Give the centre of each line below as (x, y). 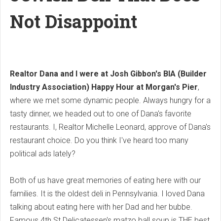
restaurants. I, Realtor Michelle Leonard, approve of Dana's (110, 127)
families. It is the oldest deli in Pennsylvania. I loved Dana (107, 193)
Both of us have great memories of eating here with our (105, 180)
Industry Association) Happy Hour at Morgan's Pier (104, 87)
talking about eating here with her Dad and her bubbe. (101, 207)
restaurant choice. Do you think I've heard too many (99, 140)
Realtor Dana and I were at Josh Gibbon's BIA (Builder (108, 74)
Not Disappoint (74, 21)
